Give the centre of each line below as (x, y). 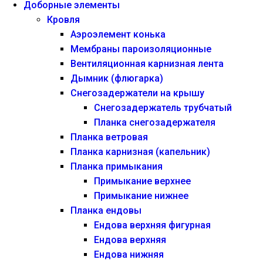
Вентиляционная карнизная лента (147, 64)
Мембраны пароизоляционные (141, 49)
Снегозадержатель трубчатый (163, 108)
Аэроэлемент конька (118, 35)
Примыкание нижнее (141, 196)
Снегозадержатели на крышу (137, 93)
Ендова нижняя (129, 255)
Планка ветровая (109, 137)
